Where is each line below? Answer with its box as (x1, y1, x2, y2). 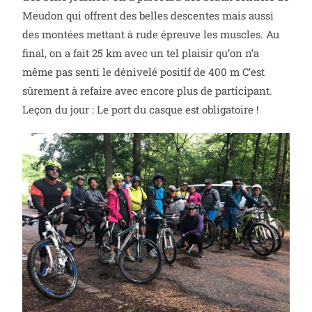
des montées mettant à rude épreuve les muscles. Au (22, 26, 280, 41)
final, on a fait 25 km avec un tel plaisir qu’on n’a (22, 45, 260, 60)
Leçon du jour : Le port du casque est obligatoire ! (22, 102, 260, 116)
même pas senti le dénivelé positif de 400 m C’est (22, 64, 265, 79)
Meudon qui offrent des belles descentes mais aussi (22, 8, 274, 22)
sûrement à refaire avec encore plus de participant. (22, 83, 273, 97)
